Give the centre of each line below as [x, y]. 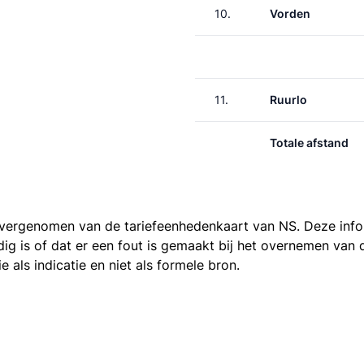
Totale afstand [309, 143]
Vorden [290, 13]
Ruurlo [288, 100]
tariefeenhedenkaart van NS [210, 226]
